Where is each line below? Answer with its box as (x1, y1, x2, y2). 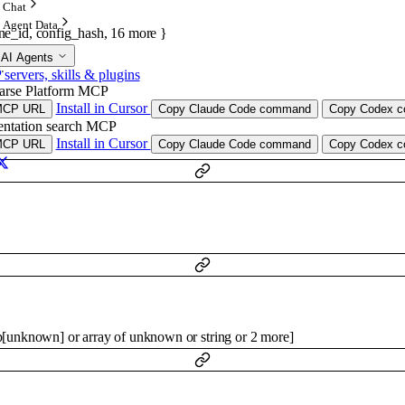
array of (82, 328, 129, 344)
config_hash (35, 24, 104, 41)
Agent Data (3, 18, 59, 32)
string (201, 328, 232, 344)
